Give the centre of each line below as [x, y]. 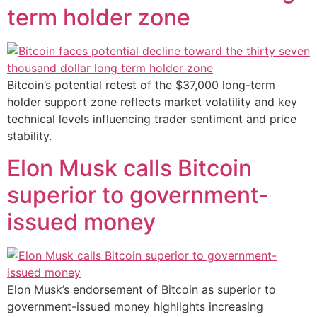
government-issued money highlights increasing [135, 306]
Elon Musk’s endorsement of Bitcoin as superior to [142, 289]
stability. [29, 136]
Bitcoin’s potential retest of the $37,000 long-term [141, 85]
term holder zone [99, 18]
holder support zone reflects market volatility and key [152, 102]
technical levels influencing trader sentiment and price [152, 119]
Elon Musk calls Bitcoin [129, 168]
